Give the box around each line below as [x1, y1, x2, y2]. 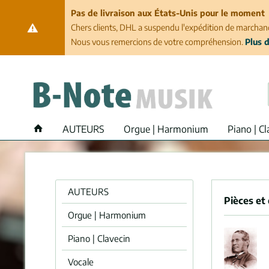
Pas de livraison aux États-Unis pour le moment [70, 8, 265, 18]
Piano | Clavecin [68, 233, 130, 244]
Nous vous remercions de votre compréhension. [70, 37, 245, 47]
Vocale [68, 256, 94, 267]
